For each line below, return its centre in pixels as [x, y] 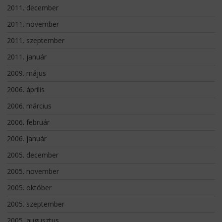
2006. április [26, 89]
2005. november [33, 171]
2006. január [27, 138]
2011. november [33, 24]
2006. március [29, 106]
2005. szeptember [35, 204]
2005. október [29, 187]
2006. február [28, 122]
